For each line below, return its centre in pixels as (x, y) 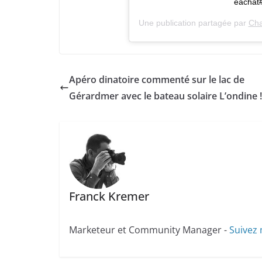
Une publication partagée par (193, 23)
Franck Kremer (109, 196)
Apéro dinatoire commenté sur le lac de (157, 79)
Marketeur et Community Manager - (149, 230)
